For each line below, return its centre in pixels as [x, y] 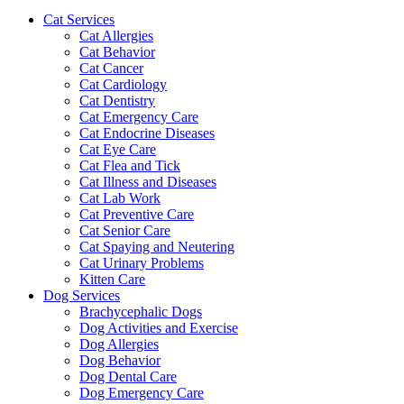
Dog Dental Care [128, 377]
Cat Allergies [116, 36]
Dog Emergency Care [142, 393]
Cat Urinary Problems [142, 263]
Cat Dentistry [117, 101]
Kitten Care [112, 280]
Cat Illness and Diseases [148, 182]
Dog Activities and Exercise [159, 328]
